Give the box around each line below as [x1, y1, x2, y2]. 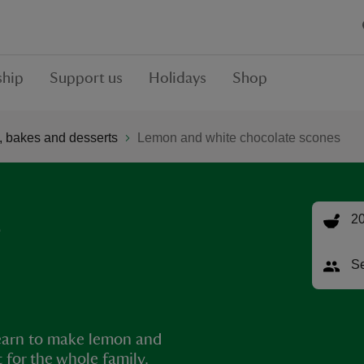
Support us [50, 70, 123, 86]
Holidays [149, 70, 206, 86]
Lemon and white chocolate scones [137, 130, 340, 145]
